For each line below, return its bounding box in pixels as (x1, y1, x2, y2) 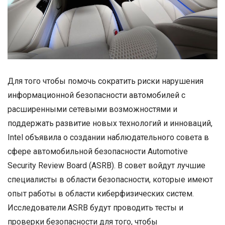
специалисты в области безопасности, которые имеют (8, 175, 213, 185)
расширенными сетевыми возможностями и (8, 104, 177, 115)
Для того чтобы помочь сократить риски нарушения (8, 76, 203, 86)
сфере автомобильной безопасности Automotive (8, 147, 188, 157)
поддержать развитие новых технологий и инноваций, (8, 119, 212, 129)
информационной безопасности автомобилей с (8, 90, 185, 100)
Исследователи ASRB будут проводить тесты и (8, 203, 183, 213)
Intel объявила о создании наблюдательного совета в (8, 133, 209, 143)
